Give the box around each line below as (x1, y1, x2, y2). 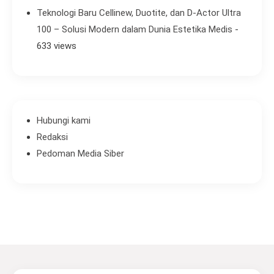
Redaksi (37, 131, 68, 143)
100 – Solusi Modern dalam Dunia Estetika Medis (37, 24, 232, 35)
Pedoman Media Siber (37, 148, 124, 160)
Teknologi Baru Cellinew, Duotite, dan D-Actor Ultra (37, 7, 241, 19)
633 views (37, 40, 76, 52)
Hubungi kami (37, 115, 91, 127)
